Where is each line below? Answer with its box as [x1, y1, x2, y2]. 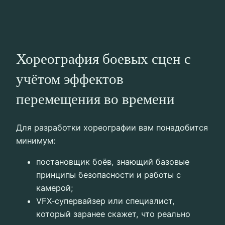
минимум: [16, 135, 55, 146]
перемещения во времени [16, 90, 175, 107]
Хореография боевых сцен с [16, 50, 191, 67]
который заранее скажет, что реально [36, 209, 190, 219]
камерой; [36, 183, 73, 193]
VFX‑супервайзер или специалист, [36, 196, 175, 206]
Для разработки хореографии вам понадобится [16, 122, 208, 133]
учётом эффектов [16, 70, 124, 87]
